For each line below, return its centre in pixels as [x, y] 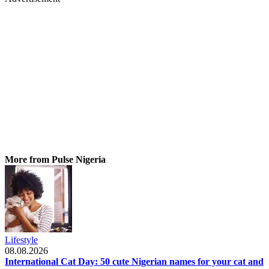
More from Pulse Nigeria [55, 159]
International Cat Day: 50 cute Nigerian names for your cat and [134, 261]
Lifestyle [21, 240]
